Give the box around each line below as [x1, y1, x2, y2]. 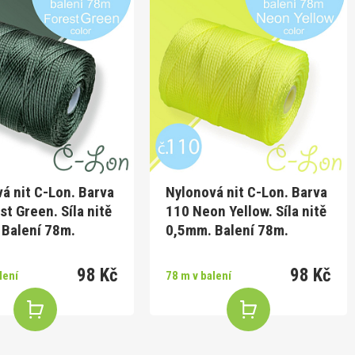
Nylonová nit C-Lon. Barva [166, 182, 328, 201]
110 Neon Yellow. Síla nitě [166, 201, 327, 220]
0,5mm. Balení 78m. [166, 220, 289, 239]
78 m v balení [166, 268, 232, 283]
